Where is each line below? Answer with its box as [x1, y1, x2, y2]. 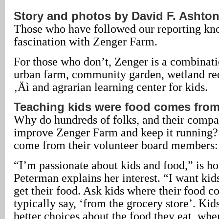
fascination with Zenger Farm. [14, 35, 157, 48]
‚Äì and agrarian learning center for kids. [14, 80, 208, 93]
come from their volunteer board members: [14, 138, 218, 152]
